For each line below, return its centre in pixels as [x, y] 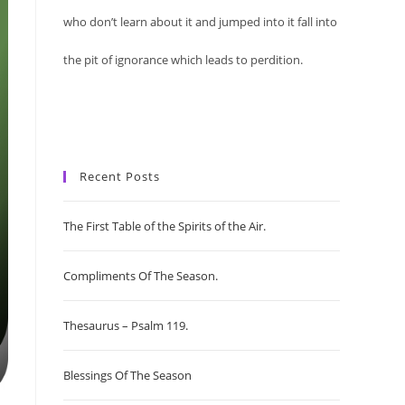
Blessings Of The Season [127, 375]
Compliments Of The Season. [141, 275]
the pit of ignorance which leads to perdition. [183, 59]
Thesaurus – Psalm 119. [126, 325]
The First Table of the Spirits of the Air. [165, 226]
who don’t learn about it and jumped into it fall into [200, 21]
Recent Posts [120, 176]
